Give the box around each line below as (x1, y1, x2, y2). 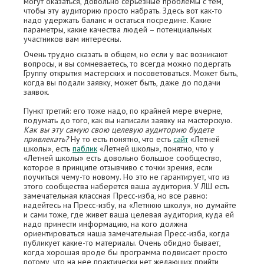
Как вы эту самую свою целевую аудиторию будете (24, 124, 214, 135)
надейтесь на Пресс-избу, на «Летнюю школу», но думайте (24, 200, 236, 210)
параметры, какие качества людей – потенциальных (24, 24, 212, 35)
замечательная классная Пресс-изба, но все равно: (24, 190, 207, 201)
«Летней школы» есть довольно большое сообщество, (24, 153, 221, 163)
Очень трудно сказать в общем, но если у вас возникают (24, 49, 227, 60)
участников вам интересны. (24, 34, 121, 44)
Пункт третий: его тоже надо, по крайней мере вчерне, (24, 105, 222, 116)
